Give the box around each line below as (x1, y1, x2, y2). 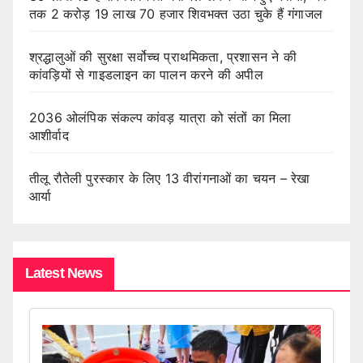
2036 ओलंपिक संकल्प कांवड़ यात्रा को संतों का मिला (29, 109, 292, 126)
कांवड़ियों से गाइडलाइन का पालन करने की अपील (29, 66, 263, 83)
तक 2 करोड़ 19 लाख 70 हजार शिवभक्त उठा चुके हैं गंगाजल (29, 5, 323, 22)
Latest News (25, 264, 103, 281)
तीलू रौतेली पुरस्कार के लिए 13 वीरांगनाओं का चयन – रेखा (29, 169, 310, 186)
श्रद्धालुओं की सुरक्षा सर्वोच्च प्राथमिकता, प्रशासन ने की (29, 48, 297, 65)
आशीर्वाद (29, 126, 69, 143)
